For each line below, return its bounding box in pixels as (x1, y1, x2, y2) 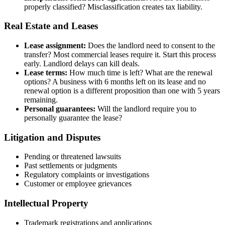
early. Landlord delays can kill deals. (24, 59, 140, 68)
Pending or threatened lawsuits (24, 152, 121, 161)
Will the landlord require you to (95, 104, 196, 113)
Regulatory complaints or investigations (24, 170, 149, 179)
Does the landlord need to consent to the (86, 41, 215, 50)
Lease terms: (24, 68, 67, 77)
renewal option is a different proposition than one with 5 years (24, 86, 220, 95)
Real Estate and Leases (4, 21, 98, 32)
